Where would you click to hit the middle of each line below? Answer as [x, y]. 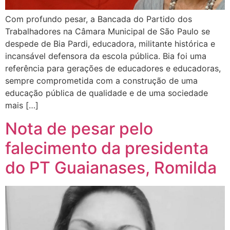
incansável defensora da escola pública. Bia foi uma [106, 56]
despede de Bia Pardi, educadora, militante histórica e [110, 44]
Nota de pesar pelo [79, 128]
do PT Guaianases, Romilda [111, 167]
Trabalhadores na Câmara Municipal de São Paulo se [108, 32]
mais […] [22, 106]
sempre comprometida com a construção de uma [101, 81]
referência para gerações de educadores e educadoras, [113, 69]
